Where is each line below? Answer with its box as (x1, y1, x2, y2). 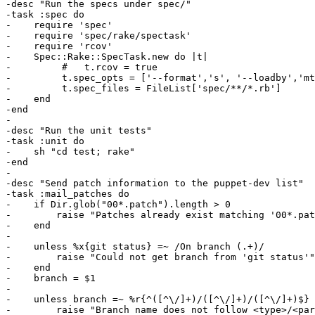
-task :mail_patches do (6, 188, 129, 200)
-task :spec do (6, 9, 84, 20)
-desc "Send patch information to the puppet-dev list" (6, 178, 304, 189)
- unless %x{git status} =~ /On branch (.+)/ (6, 241, 264, 252)
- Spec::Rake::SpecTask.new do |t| (6, 51, 208, 63)
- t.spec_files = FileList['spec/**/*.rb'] (6, 83, 281, 94)
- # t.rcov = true (6, 62, 157, 73)
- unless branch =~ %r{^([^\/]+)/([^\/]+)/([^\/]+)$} (6, 294, 309, 305)
